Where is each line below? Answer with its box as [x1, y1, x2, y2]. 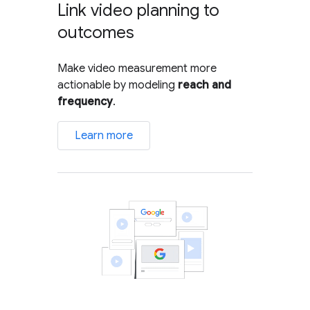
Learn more [75, 128, 134, 143]
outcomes [57, 21, 135, 43]
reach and [178, 77, 232, 92]
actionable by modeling [57, 77, 179, 92]
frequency [57, 94, 113, 109]
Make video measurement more [57, 61, 217, 75]
